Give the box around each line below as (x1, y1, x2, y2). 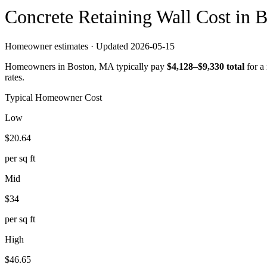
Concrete (5, 6, 78, 28)
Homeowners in (5, 61, 67, 72)
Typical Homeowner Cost (5, 92, 102, 103)
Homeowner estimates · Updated (5, 41, 131, 51)
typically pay (114, 61, 164, 72)
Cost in (191, 6, 255, 28)
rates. (5, 72, 24, 82)
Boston (67, 61, 94, 72)
